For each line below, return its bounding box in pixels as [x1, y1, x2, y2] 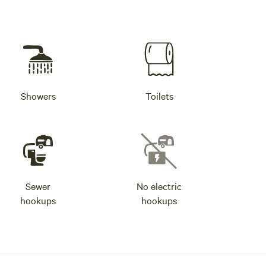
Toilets [145, 89, 173, 102]
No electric [137, 179, 182, 192]
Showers [20, 89, 56, 102]
